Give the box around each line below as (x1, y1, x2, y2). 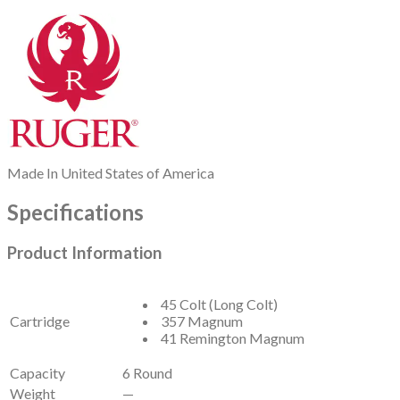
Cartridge (10, 312, 70, 330)
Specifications (7, 198, 144, 225)
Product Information (7, 242, 162, 262)
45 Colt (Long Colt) (158, 296, 278, 313)
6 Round (122, 364, 172, 382)
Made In (7, 163, 61, 181)
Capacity (10, 364, 65, 382)
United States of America (61, 163, 214, 181)
